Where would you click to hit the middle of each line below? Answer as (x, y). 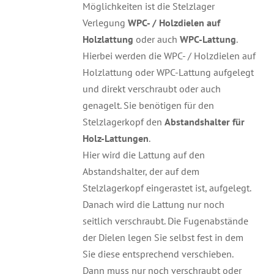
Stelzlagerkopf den (123, 122)
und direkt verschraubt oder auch (151, 89)
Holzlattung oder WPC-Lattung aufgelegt (168, 72)
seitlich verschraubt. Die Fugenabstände (165, 221)
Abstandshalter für (204, 122)
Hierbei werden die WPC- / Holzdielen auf (169, 56)
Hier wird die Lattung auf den (143, 155)
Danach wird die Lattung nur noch (154, 205)
